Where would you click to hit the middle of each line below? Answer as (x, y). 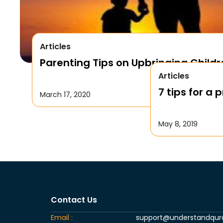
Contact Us (74, 200)
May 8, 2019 (178, 124)
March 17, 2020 (65, 94)
